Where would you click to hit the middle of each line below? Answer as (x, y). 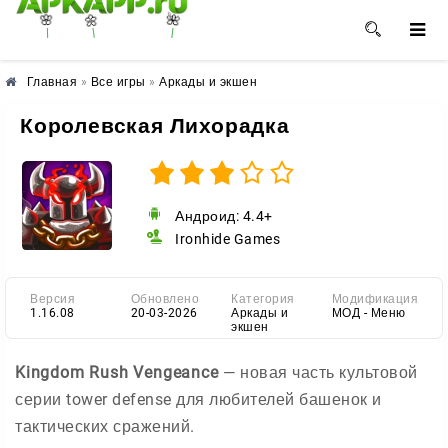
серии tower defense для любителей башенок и (198, 399)
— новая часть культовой (318, 372)
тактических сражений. (105, 426)
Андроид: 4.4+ (224, 216)
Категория (263, 299)
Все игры (118, 82)
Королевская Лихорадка (155, 126)
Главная (51, 82)
